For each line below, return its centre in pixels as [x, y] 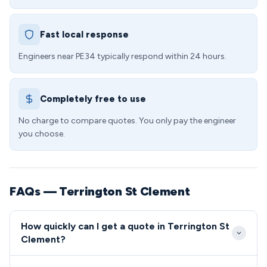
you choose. [42, 134]
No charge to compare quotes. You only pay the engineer [127, 121]
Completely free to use [93, 99]
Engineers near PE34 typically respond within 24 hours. [122, 56]
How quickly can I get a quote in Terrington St [125, 226]
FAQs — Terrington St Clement [100, 191]
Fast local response [84, 35]
